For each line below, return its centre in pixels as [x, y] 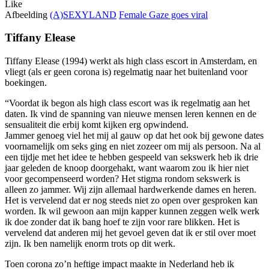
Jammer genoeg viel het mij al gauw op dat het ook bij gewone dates [134, 135]
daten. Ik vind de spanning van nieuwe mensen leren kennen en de [131, 113]
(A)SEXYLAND [83, 14]
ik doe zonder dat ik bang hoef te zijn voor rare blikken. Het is [122, 222]
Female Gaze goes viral [163, 14]
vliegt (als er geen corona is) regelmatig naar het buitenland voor [126, 71]
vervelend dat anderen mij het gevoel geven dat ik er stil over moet [130, 232]
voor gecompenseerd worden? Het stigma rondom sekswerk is [122, 178]
